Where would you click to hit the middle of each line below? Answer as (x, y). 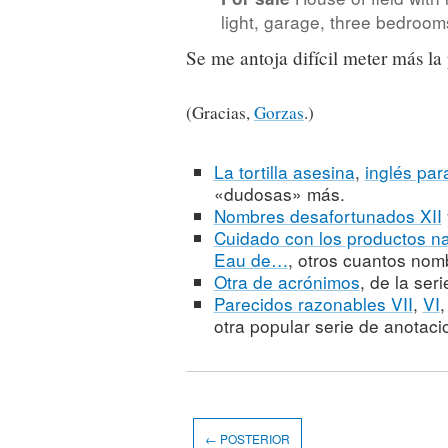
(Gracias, (220, 112)
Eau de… (250, 260)
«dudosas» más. (279, 194)
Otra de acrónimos (286, 282)
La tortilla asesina (284, 172)
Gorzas (279, 112)
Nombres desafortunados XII (327, 216)
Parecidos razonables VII (313, 304)
